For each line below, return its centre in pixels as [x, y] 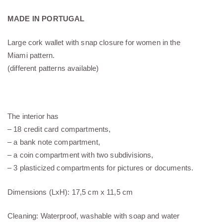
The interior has [33, 116]
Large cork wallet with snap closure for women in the [94, 43]
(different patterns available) [53, 68]
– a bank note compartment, [54, 142]
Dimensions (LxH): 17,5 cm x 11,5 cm [70, 192]
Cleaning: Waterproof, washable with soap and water [94, 216]
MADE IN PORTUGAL [46, 18]
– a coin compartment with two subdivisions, [81, 155]
